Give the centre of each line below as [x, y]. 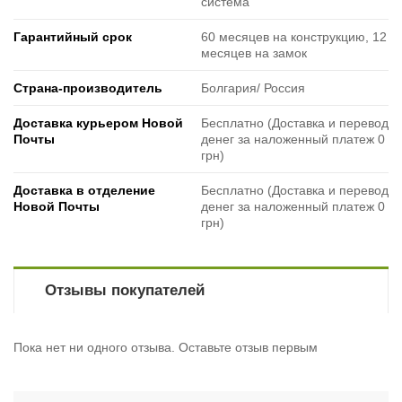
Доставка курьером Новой [98, 123]
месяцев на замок [254, 53]
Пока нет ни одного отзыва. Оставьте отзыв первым [166, 348]
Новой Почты [57, 207]
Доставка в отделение [84, 191]
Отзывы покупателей [124, 291]
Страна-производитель [88, 88]
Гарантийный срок [73, 37]
